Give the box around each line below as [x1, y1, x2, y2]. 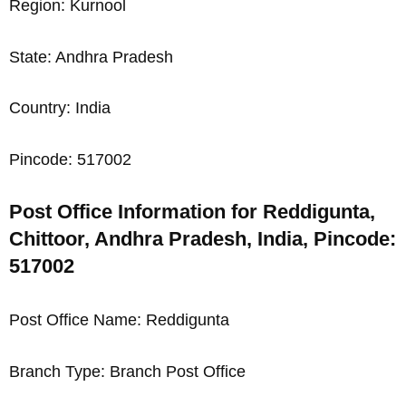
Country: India [9, 99, 111, 118]
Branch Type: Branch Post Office [9, 362, 246, 381]
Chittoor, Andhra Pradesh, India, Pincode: [9, 227, 396, 251]
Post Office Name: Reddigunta [9, 311, 229, 330]
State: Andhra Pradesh [9, 47, 173, 66]
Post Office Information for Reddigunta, [9, 200, 375, 224]
